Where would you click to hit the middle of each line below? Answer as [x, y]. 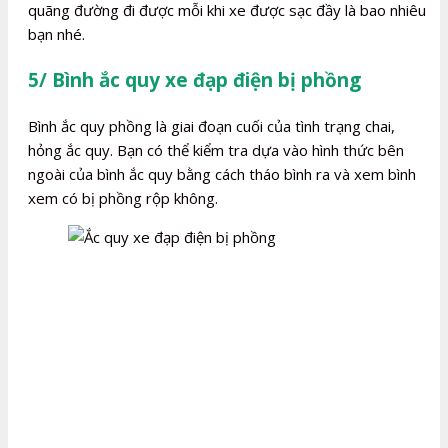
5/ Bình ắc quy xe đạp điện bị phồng [194, 80]
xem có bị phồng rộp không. [123, 198]
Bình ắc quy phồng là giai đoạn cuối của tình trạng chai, [211, 126]
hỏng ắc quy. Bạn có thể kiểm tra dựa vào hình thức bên [216, 150]
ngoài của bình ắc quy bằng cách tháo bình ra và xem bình [222, 174]
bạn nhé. [56, 34]
